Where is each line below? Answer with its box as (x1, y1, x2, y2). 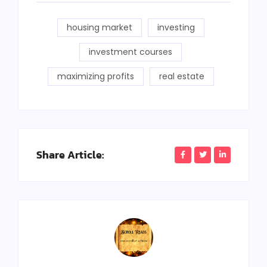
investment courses (89, 45, 172, 58)
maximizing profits (57, 70, 134, 82)
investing (157, 21, 195, 33)
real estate (159, 70, 204, 82)
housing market (66, 21, 132, 33)
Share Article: (36, 146, 104, 163)
